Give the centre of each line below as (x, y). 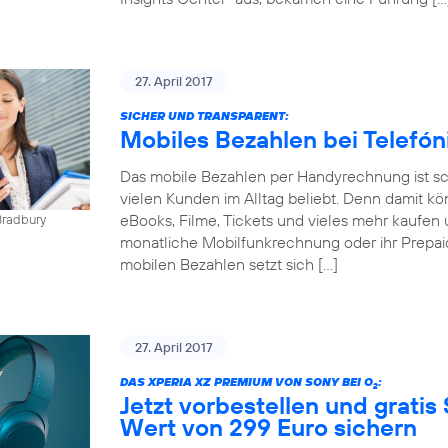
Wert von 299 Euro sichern (268, 427)
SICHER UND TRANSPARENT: (204, 115)
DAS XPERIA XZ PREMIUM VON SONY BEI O (246, 381)
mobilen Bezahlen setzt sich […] (229, 264)
